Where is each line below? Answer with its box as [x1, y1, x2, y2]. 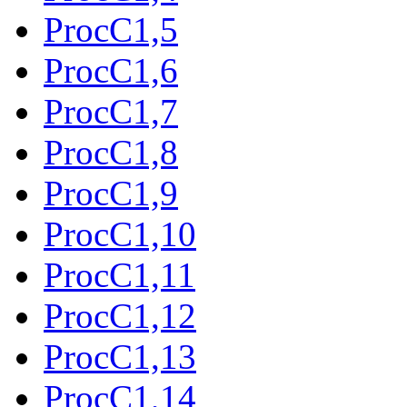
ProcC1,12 [44, 295, 196, 335]
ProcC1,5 [44, 9, 178, 49]
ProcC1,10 [44, 213, 196, 253]
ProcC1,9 [44, 173, 178, 213]
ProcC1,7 [44, 91, 178, 131]
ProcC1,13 [44, 336, 196, 376]
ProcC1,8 [44, 132, 178, 172]
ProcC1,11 [44, 254, 195, 294]
